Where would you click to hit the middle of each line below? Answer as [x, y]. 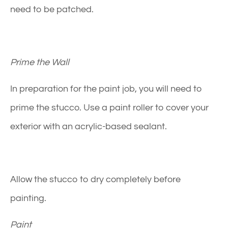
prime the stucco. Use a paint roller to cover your [109, 107]
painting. [28, 198]
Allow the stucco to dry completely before [95, 179]
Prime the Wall [40, 62]
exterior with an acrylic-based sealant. [89, 126]
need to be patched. [52, 9]
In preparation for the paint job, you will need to [106, 89]
